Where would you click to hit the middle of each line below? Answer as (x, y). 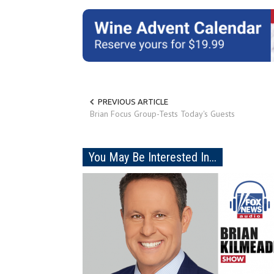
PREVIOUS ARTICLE (133, 102)
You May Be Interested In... (153, 157)
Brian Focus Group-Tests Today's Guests (162, 114)
